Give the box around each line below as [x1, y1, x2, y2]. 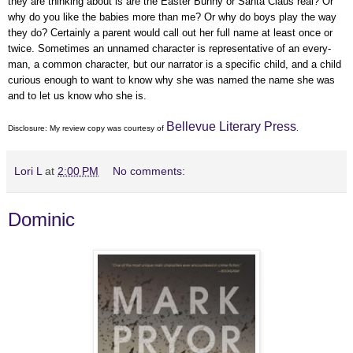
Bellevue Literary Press [166, 120, 296, 134]
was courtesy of [105, 124, 166, 133]
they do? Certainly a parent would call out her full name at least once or [8, 27, 333, 39]
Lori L [14, 165, 42, 178]
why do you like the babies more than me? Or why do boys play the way [8, 11, 336, 24]
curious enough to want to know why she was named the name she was [8, 74, 335, 87]
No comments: [113, 165, 186, 178]
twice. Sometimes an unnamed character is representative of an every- [8, 43, 331, 55]
